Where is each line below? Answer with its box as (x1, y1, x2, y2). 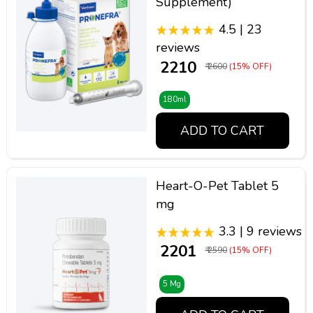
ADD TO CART (180, 122, 265, 140)
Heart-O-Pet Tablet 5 (155, 177, 279, 195)
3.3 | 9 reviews (214, 222, 302, 240)
